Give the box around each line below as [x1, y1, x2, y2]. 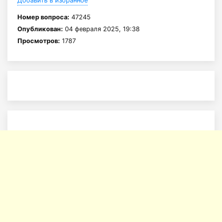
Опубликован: [17, 25, 63, 33]
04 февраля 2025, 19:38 [63, 25, 140, 33]
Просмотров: [17, 37, 60, 45]
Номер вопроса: [17, 13, 69, 21]
